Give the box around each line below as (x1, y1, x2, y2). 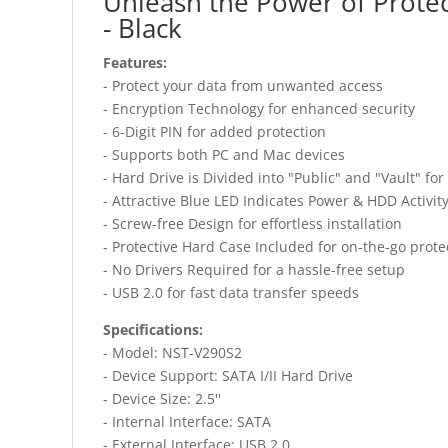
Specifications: (103, 320, 203, 340)
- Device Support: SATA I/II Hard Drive (103, 366, 353, 386)
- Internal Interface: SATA (103, 412, 271, 432)
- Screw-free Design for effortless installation (103, 214, 402, 234)
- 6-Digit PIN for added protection (103, 122, 326, 142)
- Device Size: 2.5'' (103, 389, 221, 409)
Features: (103, 53, 167, 73)
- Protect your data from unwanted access (103, 76, 383, 96)
